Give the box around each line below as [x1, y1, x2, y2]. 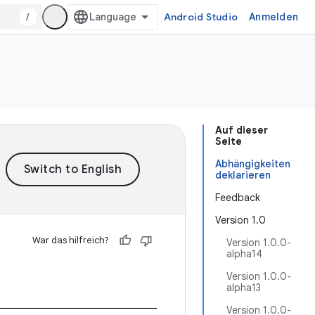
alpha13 [226, 281, 261, 294]
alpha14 [226, 247, 262, 260]
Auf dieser [215, 124, 268, 136]
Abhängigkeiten [215, 157, 290, 170]
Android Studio [163, 11, 238, 23]
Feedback [215, 191, 260, 204]
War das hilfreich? [32, 234, 109, 246]
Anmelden [249, 11, 298, 23]
